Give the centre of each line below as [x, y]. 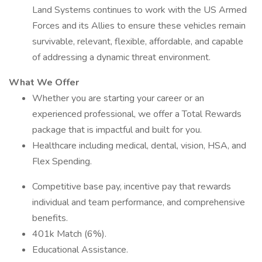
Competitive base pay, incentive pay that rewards [132, 187]
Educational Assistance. [80, 250]
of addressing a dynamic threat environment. [121, 57]
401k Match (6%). [69, 234]
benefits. [50, 218]
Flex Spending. [62, 161]
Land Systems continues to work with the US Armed [139, 10]
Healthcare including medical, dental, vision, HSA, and [139, 146]
